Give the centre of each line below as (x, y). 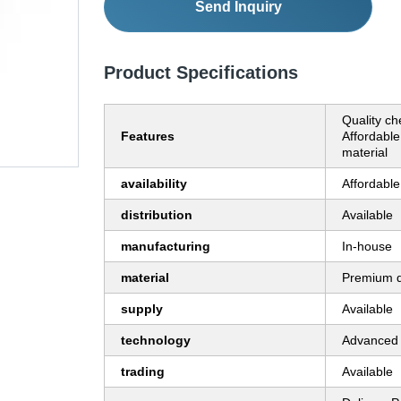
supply (142, 309)
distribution (157, 215)
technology (156, 341)
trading (143, 372)
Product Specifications (201, 73)
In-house (367, 247)
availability (154, 184)
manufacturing (166, 247)
